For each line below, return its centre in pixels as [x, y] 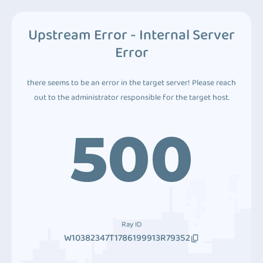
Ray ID [131, 225]
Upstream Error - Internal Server [131, 35]
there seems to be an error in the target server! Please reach [131, 83]
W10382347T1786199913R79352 [127, 238]
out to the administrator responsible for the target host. [131, 97]
